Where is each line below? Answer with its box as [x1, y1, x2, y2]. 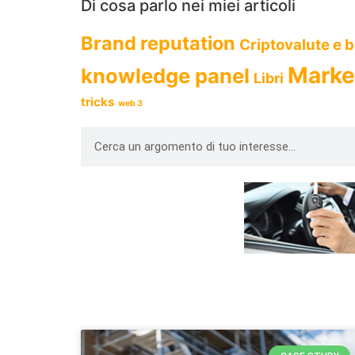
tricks [81, 94, 114, 110]
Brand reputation [81, 32, 235, 55]
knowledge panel [81, 63, 250, 89]
